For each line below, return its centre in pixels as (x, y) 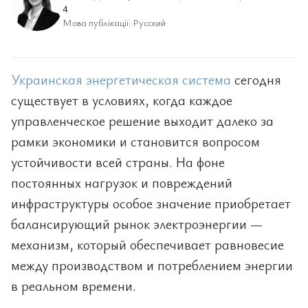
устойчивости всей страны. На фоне (118, 162)
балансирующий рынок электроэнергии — (137, 224)
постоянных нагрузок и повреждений (122, 183)
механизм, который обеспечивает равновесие (147, 244)
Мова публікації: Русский (114, 22)
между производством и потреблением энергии (152, 265)
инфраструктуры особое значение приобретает (151, 203)
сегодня (256, 79)
